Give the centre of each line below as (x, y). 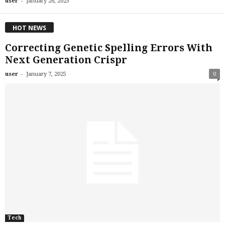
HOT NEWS (29, 28)
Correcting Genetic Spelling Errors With (109, 48)
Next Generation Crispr (66, 60)
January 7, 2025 (46, 74)
